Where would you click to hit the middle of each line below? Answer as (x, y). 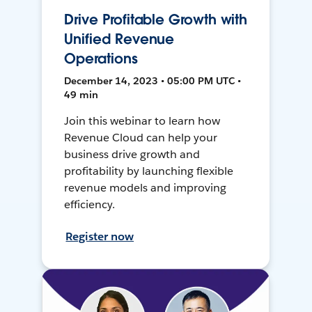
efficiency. (90, 205)
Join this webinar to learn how (142, 121)
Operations (101, 59)
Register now (100, 237)
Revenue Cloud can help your (141, 138)
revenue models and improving (145, 188)
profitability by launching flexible (149, 171)
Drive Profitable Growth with (156, 20)
